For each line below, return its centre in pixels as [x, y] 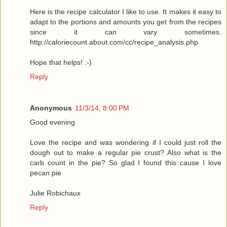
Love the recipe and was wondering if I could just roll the [126, 142]
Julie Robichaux [55, 193]
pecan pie [46, 173]
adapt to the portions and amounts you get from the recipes [126, 22]
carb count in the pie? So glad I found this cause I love [126, 162]
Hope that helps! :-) [61, 62]
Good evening [52, 122]
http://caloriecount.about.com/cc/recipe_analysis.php [114, 42]
